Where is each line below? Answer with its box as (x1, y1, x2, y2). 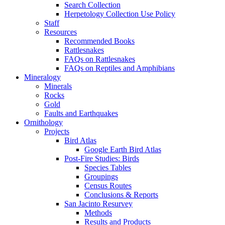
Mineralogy (24, 73, 61, 82)
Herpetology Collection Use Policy (64, 10, 175, 19)
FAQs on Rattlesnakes (64, 55, 135, 64)
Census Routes (84, 181, 132, 190)
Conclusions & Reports (84, 190, 158, 199)
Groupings (84, 172, 118, 181)
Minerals (44, 82, 72, 91)
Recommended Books (64, 37, 135, 46)
